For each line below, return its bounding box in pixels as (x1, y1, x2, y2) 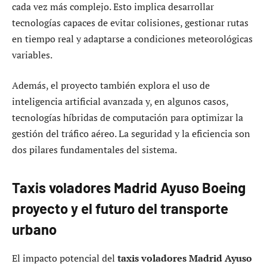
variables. (12, 48, 52, 61)
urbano (12, 221, 57, 238)
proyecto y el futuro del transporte (12, 200, 228, 218)
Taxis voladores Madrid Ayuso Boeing (12, 179, 246, 197)
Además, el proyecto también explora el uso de (12, 79, 210, 92)
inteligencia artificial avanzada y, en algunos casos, (12, 95, 228, 108)
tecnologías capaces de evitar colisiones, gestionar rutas (12, 15, 249, 29)
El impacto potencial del (12, 252, 117, 265)
